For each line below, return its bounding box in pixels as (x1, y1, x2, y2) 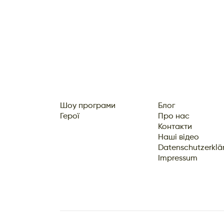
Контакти (158, 123, 192, 131)
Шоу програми (60, 102, 115, 110)
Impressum (158, 154, 198, 163)
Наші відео (158, 133, 199, 142)
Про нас (158, 112, 190, 121)
